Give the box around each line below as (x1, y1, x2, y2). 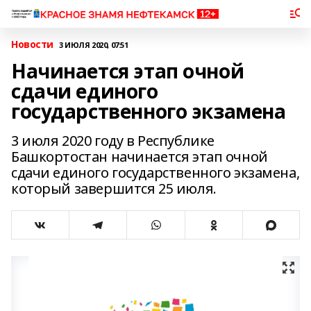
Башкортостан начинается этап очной (11, 147, 268, 166)
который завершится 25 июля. (11, 179, 217, 198)
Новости (11, 37, 54, 51)
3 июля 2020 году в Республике (11, 131, 215, 150)
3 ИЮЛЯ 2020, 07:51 (59, 39, 128, 50)
